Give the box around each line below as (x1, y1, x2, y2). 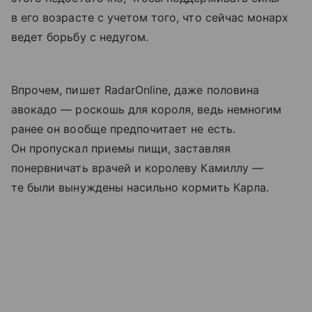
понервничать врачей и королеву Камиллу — (11, 161, 263, 175)
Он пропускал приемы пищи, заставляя (11, 141, 231, 156)
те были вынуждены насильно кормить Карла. (11, 180, 269, 195)
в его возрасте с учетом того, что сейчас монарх (11, 10, 289, 25)
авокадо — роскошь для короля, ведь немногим (11, 102, 282, 117)
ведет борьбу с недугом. (11, 30, 149, 45)
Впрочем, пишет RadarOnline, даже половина (11, 83, 259, 97)
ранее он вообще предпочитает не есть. (11, 122, 235, 136)
